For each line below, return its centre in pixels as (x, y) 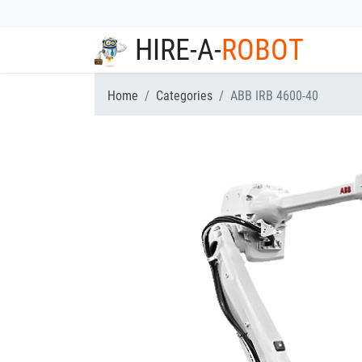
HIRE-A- (178, 50)
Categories (184, 96)
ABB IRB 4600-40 (274, 96)
